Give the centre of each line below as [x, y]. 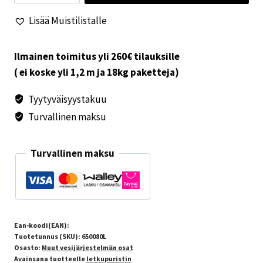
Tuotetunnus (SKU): [48, 236]
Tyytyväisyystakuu [67, 99]
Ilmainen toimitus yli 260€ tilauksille [97, 56]
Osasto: [28, 247]
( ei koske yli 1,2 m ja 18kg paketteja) [97, 72]
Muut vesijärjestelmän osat [87, 247]
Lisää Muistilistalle [68, 20]
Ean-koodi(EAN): [42, 225]
